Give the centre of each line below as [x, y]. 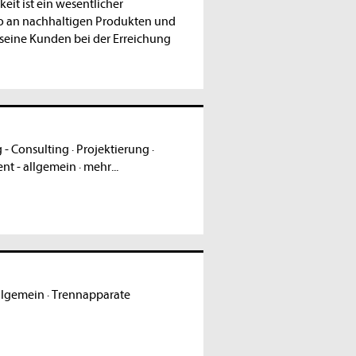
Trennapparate [91, 295]
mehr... [101, 167]
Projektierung [112, 150]
